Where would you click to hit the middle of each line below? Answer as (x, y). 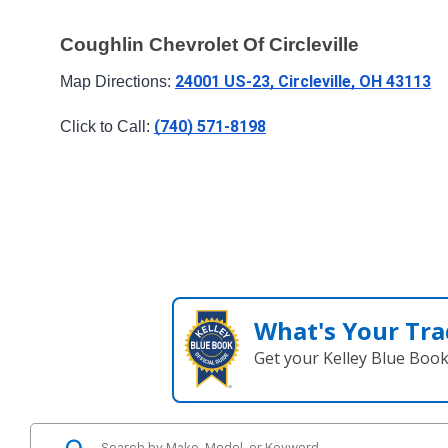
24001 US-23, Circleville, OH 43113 (303, 81)
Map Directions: (117, 81)
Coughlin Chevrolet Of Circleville (209, 45)
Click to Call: (107, 126)
